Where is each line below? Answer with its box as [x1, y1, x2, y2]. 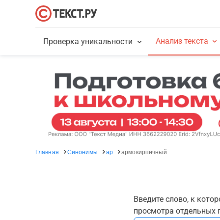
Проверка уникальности [43, 37, 133, 46]
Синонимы [67, 147, 98, 156]
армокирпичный [121, 147, 167, 156]
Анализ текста [155, 36, 208, 46]
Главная [35, 147, 59, 156]
